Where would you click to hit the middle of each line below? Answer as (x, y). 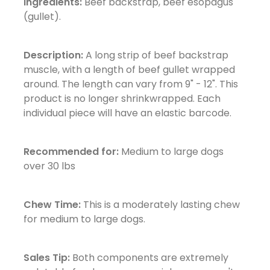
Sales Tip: (48, 257)
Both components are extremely (150, 257)
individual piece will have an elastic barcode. (127, 113)
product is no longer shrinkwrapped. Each (122, 98)
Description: (53, 55)
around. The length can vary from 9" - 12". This (130, 84)
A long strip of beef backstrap (155, 55)
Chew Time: (52, 204)
